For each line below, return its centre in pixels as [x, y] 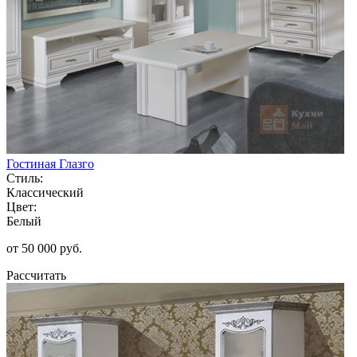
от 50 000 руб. [44, 248]
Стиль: [25, 178]
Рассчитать [36, 275]
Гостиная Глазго [50, 163]
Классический [45, 192]
